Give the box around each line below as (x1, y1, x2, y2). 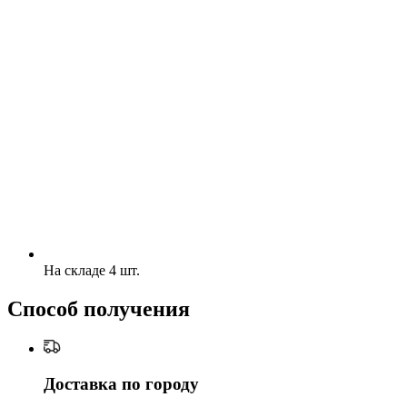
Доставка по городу (44, 373, 199, 393)
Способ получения (7, 297, 190, 322)
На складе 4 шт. (44, 263, 140, 279)
